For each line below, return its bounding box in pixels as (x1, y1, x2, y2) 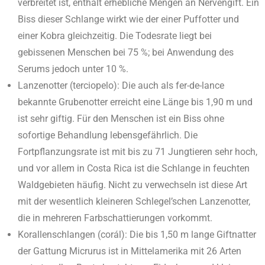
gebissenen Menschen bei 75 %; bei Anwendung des (18, 46, 234, 58)
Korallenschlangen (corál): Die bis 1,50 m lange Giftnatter (18, 228, 256, 240)
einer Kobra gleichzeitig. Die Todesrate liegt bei (18, 30, 212, 41)
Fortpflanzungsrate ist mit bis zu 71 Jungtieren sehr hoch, (18, 146, 257, 157)
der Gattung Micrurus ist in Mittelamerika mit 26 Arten (18, 245, 241, 257)
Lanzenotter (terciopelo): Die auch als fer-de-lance (18, 79, 224, 91)
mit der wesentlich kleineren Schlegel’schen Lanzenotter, (18, 195, 250, 207)
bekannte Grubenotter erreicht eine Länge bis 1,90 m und (18, 96, 253, 108)
